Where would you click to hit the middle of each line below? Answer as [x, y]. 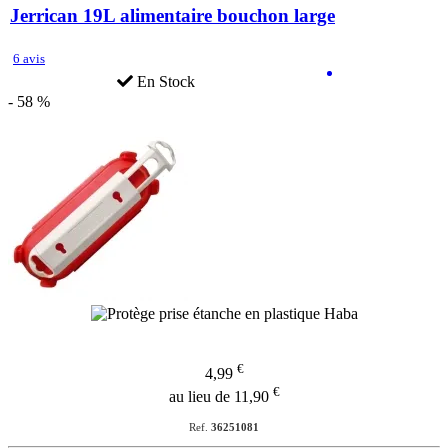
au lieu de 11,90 [220, 396]
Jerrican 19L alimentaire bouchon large [172, 16]
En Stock [163, 82]
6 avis [29, 59]
